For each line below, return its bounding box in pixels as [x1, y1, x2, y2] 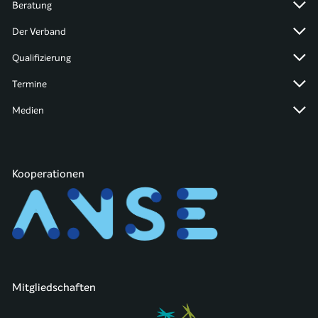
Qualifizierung [12, 51, 72, 65]
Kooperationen [12, 166, 85, 181]
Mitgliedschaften [12, 280, 97, 295]
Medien [12, 104, 45, 117]
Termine [12, 77, 48, 91]
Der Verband [12, 25, 67, 38]
